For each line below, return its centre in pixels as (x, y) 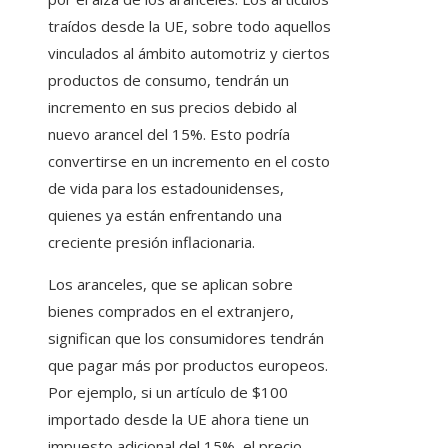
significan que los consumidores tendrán (186, 338)
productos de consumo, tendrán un (168, 80)
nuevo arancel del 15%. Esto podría (169, 134)
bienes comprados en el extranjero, (171, 311)
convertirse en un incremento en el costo (189, 161)
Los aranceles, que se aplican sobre (170, 284)
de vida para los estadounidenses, (166, 188)
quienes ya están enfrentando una (165, 215)
